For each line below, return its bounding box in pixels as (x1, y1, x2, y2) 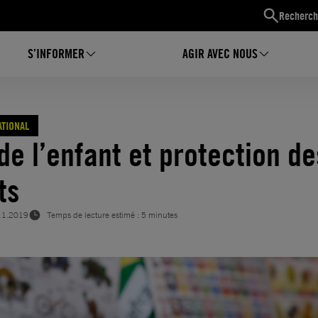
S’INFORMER (28, 45, 85, 62)
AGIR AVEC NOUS (182, 45, 258, 62)
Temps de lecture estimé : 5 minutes (47, 209, 177, 221)
